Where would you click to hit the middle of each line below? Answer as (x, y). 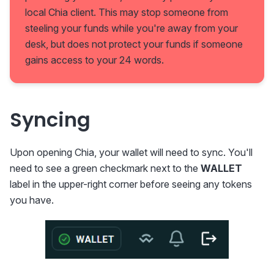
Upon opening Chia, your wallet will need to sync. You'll (131, 153)
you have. (32, 200)
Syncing (50, 120)
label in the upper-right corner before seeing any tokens (131, 184)
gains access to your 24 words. (94, 60)
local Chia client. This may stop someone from (127, 13)
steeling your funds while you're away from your (131, 28)
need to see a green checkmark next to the (105, 168)
